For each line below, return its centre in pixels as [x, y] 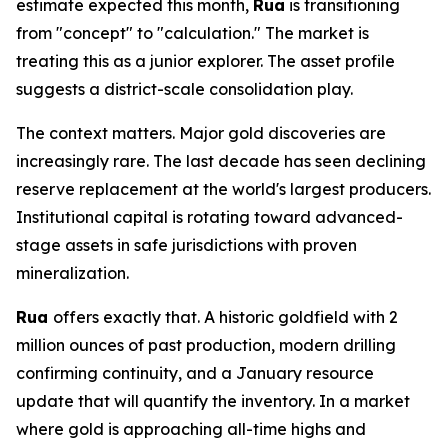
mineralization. [72, 273]
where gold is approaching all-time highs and [191, 429]
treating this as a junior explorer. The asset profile [205, 61]
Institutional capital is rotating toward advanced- [209, 217]
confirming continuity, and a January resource [195, 373]
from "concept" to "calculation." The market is [192, 33]
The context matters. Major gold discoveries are [201, 133]
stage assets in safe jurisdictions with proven [186, 245]
